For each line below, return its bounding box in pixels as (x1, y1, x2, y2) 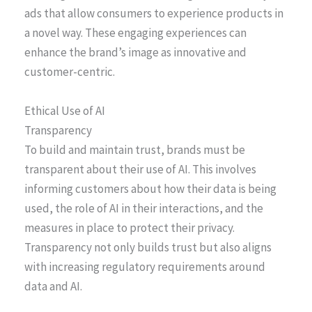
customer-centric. (24, 64, 115, 80)
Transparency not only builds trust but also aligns (24, 239, 272, 255)
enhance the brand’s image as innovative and (24, 45, 247, 61)
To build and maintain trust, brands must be (24, 141, 245, 157)
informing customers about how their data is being (24, 180, 276, 196)
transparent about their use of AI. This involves (24, 161, 256, 177)
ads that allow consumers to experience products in (24, 6, 283, 22)
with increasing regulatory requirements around (24, 258, 265, 274)
